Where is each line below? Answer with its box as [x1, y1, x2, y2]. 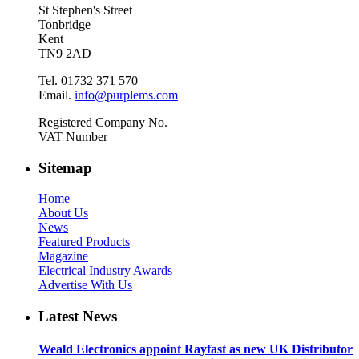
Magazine [38, 249, 88, 264]
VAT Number [38, 129, 107, 143]
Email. [38, 87, 75, 102]
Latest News [38, 308, 117, 325]
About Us [38, 206, 88, 220]
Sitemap [38, 159, 92, 176]
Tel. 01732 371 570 [38, 73, 138, 87]
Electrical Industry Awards [38, 264, 172, 278]
